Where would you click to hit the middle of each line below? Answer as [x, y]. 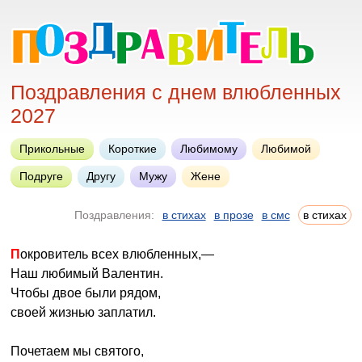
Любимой [286, 149]
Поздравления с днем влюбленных [176, 92]
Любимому [209, 149]
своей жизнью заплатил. [84, 312]
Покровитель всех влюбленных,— [118, 254]
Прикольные [53, 149]
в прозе [234, 215]
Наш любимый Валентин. [87, 274]
